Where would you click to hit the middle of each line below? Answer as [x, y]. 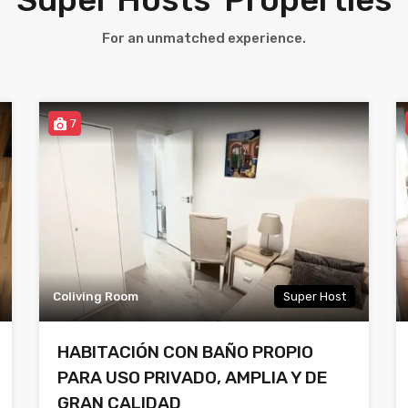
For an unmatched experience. [204, 38]
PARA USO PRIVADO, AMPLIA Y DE [193, 378]
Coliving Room [96, 297]
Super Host [314, 297]
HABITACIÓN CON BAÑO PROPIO [186, 352]
